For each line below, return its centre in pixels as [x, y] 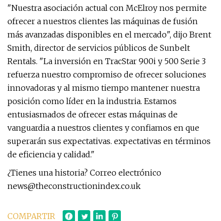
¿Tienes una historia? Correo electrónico [84, 173]
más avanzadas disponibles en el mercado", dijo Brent [109, 35]
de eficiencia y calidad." [51, 154]
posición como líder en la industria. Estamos [92, 101]
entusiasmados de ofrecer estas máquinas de [92, 114]
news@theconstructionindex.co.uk [74, 186]
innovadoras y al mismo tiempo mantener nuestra [104, 88]
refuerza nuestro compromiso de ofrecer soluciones [107, 74]
